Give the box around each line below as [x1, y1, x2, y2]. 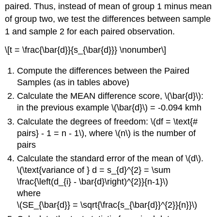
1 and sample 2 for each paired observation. [5, 26, 175, 36]
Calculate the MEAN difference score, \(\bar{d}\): [17, 91, 204, 101]
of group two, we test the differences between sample [5, 14, 211, 24]
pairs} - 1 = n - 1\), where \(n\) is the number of [17, 128, 196, 138]
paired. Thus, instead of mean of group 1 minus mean [5, 1, 212, 11]
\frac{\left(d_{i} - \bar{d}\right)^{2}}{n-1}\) [17, 177, 169, 187]
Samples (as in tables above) [17, 77, 130, 87]
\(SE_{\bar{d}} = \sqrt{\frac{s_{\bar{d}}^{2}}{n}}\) [17, 200, 198, 210]
